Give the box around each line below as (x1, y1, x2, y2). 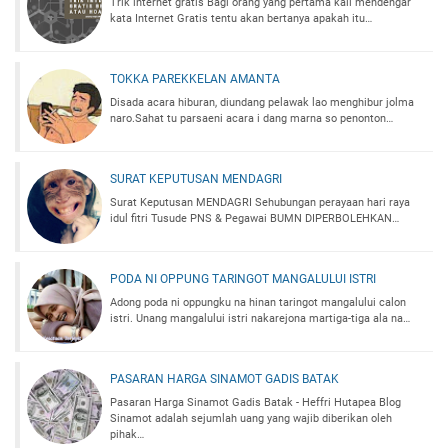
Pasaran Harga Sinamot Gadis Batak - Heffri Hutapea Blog (110, 396, 401, 410)
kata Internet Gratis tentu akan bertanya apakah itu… (110, 12, 372, 26)
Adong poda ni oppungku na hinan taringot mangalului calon (110, 296, 406, 310)
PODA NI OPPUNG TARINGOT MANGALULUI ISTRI (110, 272, 376, 287)
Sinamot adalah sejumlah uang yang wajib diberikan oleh (110, 412, 392, 426)
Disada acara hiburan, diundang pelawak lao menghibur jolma (110, 96, 414, 110)
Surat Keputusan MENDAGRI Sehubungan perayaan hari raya (110, 196, 410, 210)
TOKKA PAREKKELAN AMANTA (110, 72, 280, 87)
